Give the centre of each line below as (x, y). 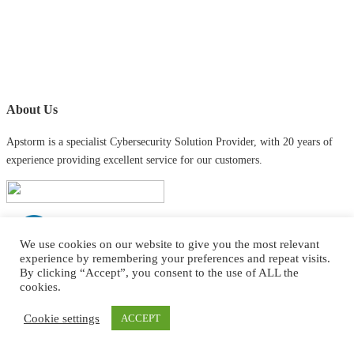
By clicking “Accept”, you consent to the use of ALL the (159, 273)
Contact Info (40, 293)
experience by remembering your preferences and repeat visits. (175, 258)
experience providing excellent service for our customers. (134, 160)
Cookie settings (62, 318)
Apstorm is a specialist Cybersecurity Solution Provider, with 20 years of (169, 142)
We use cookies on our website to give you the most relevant (169, 244)
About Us (32, 109)
